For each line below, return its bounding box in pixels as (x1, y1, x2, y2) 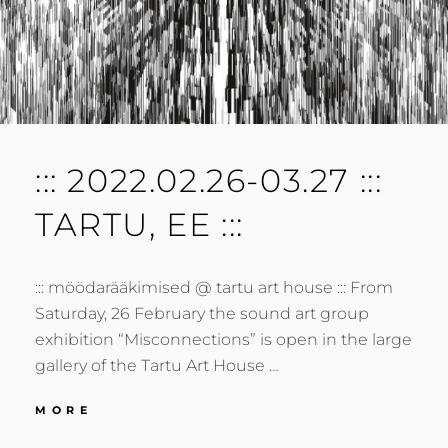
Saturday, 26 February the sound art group (35, 303, 369, 323)
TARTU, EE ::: (35, 204, 244, 244)
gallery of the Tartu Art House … (35, 355, 279, 375)
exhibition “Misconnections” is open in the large (35, 329, 412, 349)
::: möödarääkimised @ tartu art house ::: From (35, 277, 393, 297)
